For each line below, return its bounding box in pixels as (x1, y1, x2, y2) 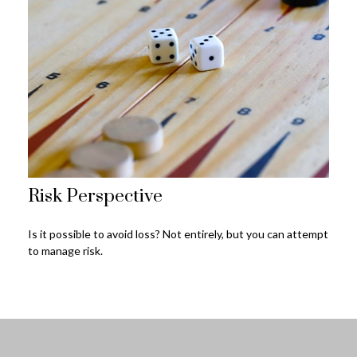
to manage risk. (28, 243, 103, 257)
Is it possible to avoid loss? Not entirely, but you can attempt (28, 226, 328, 241)
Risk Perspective (28, 185, 163, 209)
